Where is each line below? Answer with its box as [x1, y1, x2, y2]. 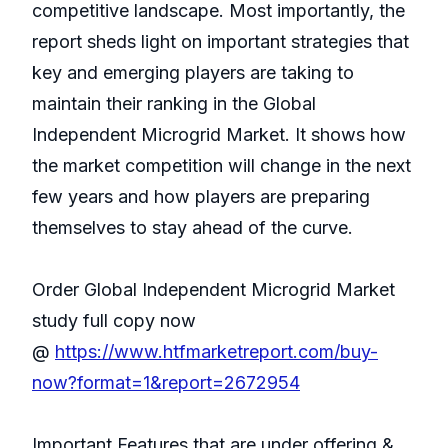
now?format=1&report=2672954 [32, 372, 300, 394]
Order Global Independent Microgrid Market [32, 279, 395, 301]
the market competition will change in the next [32, 155, 411, 177]
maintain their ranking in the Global [32, 93, 316, 115]
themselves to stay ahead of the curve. [32, 217, 353, 239]
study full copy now [32, 310, 196, 332]
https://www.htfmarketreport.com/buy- [55, 341, 378, 363]
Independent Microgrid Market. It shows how [32, 124, 406, 146]
